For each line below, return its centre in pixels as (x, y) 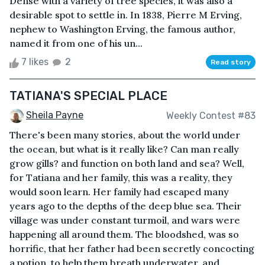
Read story (231, 62)
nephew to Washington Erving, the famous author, (122, 29)
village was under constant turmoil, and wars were (125, 220)
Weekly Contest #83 (211, 115)
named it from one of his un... (76, 43)
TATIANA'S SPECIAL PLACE (88, 96)
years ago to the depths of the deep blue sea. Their (125, 206)
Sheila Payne (55, 115)
